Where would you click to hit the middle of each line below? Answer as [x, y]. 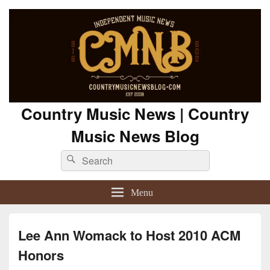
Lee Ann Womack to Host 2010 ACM [129, 235]
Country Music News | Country [135, 114]
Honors [41, 255]
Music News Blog [135, 136]
